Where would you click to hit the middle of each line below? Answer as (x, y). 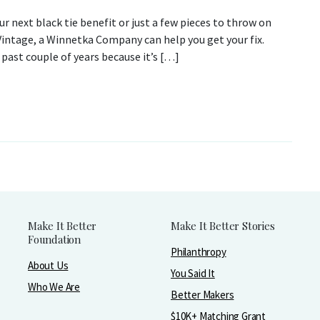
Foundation (54, 239)
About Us (48, 265)
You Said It (193, 273)
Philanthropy (199, 252)
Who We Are (54, 287)
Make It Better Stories (223, 226)
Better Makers (202, 295)
